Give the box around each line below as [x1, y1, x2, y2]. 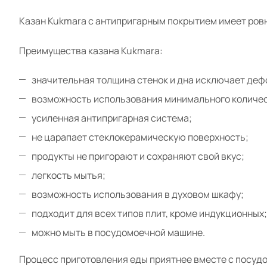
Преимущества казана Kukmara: [19, 44, 163, 57]
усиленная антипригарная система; [32, 111, 192, 125]
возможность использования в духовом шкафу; [32, 188, 244, 201]
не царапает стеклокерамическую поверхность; [32, 131, 249, 144]
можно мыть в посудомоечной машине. [32, 226, 205, 239]
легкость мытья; [32, 169, 105, 182]
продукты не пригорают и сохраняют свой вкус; [32, 150, 244, 163]
